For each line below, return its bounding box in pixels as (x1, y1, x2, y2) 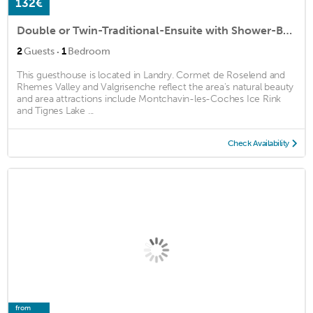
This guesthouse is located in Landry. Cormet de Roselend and (17, 69, 285, 82)
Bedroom (68, 45, 110, 58)
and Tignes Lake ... (17, 105, 94, 117)
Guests (24, 45, 54, 58)
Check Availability (227, 138, 289, 149)
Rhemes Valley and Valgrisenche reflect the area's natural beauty (17, 81, 294, 94)
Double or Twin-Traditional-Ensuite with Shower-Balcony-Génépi (283, 24, 292, 38)
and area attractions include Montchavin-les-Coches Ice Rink (17, 93, 282, 105)
